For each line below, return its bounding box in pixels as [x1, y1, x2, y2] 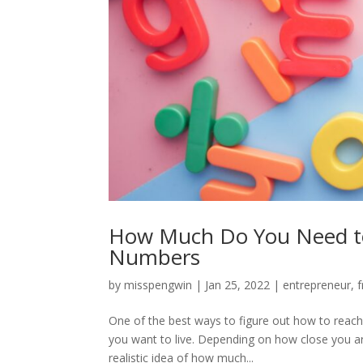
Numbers [109, 242, 201, 272]
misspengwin [124, 277, 193, 293]
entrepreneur [283, 277, 352, 293]
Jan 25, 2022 [205, 277, 271, 293]
